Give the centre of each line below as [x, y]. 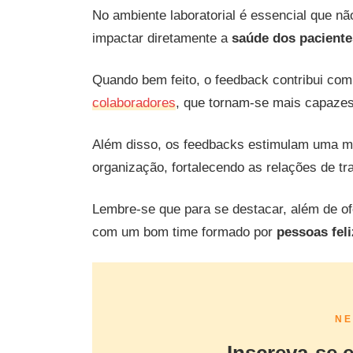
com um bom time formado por [184, 232]
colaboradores [134, 102]
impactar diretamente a [162, 38]
